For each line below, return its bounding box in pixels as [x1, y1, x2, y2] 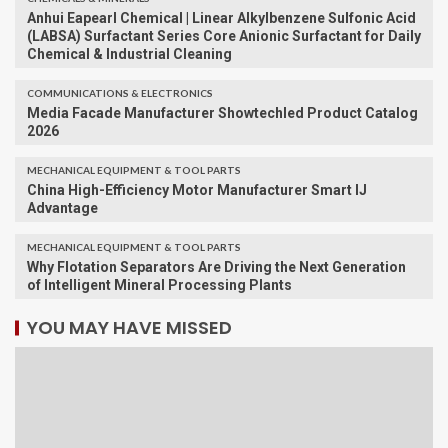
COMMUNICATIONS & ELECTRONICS [27, 87, 213, 100]
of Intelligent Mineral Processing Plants [27, 277, 292, 294]
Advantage [27, 200, 98, 217]
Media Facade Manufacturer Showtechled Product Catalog [27, 105, 418, 122]
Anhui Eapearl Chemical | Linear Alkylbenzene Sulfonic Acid [27, 10, 416, 27]
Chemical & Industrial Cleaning [27, 46, 232, 63]
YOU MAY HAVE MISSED [27, 315, 232, 341]
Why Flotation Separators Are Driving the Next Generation [27, 259, 406, 276]
